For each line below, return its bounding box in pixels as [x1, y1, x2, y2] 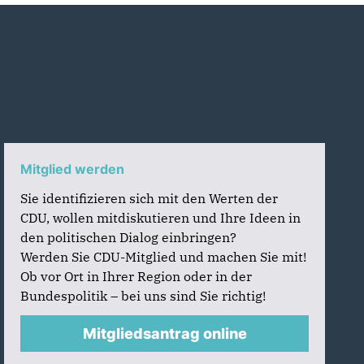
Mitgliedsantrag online [82, 325, 247, 342]
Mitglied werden [20, 161, 125, 177]
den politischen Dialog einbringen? [20, 229, 237, 245]
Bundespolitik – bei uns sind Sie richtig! [20, 288, 266, 304]
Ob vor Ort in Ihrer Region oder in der [20, 268, 253, 284]
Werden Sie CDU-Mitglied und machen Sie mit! [20, 249, 307, 265]
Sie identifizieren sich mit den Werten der [20, 190, 279, 206]
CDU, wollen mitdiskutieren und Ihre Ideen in [20, 210, 301, 226]
